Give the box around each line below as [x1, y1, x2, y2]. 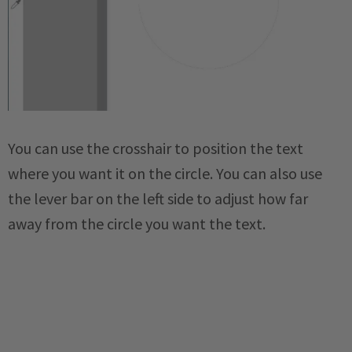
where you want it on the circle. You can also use [8, 163, 322, 184]
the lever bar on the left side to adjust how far [8, 189, 308, 209]
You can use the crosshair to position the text [8, 138, 303, 159]
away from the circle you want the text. [8, 214, 269, 234]
